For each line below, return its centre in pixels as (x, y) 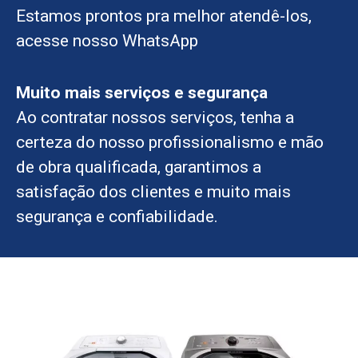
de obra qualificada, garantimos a (139, 167)
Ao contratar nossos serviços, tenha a (155, 118)
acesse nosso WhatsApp (107, 40)
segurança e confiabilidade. (117, 217)
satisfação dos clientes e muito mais (153, 192)
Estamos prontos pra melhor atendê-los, (164, 16)
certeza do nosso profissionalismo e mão (170, 143)
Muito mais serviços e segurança (142, 93)
